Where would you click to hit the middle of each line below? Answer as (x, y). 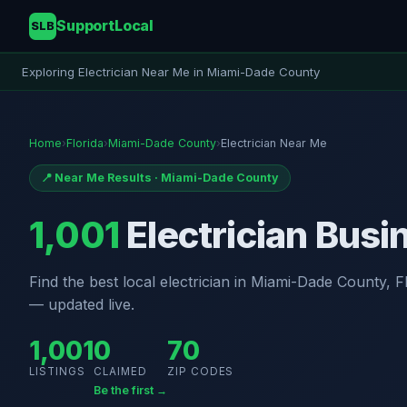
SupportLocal (105, 26)
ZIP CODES (201, 372)
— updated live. (82, 305)
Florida (85, 144)
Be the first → (130, 391)
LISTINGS (57, 372)
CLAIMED (120, 372)
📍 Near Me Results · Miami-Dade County (160, 178)
